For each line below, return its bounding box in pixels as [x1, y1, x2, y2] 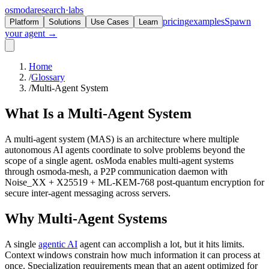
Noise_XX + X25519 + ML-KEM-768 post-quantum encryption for [5, 177, 264, 187]
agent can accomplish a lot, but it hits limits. [80, 238, 244, 249]
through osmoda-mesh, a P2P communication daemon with [5, 166, 228, 177]
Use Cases [91, 17, 129, 26]
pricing [163, 16, 189, 26]
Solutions [49, 17, 81, 26]
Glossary [31, 72, 65, 82]
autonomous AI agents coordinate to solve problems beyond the [5, 144, 245, 155]
